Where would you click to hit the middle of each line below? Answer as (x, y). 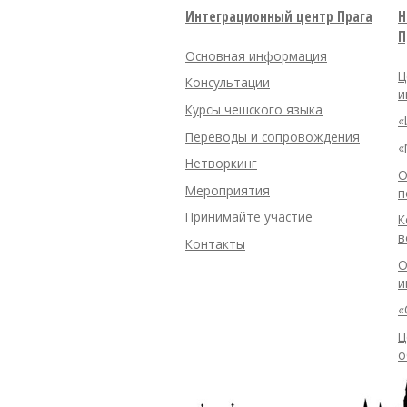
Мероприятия (228, 190)
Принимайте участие (249, 217)
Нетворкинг (221, 164)
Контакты (215, 243)
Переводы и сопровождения (273, 136)
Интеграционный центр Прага (279, 16)
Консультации (228, 83)
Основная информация (256, 55)
